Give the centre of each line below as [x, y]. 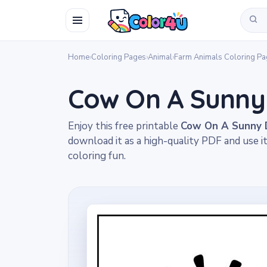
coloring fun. [97, 156]
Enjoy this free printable [124, 126]
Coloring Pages [119, 57]
